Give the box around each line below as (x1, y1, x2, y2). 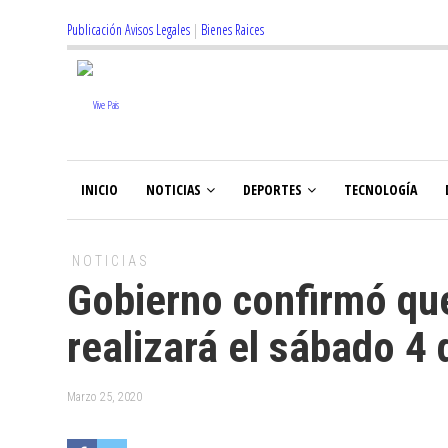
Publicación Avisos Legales (67, 20, 190, 39)
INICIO (81, 180, 118, 199)
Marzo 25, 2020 (67, 390, 142, 404)
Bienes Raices (201, 20, 264, 39)
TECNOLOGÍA (344, 180, 417, 199)
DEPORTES (243, 180, 302, 199)
